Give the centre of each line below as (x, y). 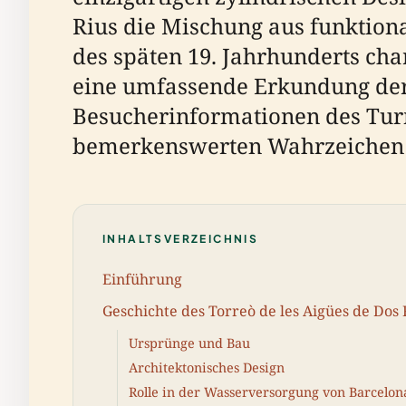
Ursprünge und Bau (189, 343)
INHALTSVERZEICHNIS (181, 239)
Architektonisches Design (207, 367)
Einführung (142, 279)
